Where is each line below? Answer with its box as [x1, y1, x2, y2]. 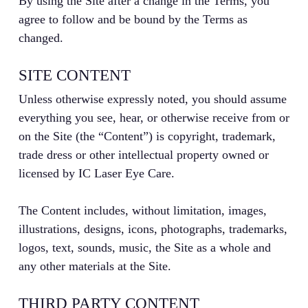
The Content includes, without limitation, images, [18, 203, 267, 218]
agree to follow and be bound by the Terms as [18, 12, 247, 27]
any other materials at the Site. [18, 259, 171, 274]
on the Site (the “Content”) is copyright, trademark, [18, 129, 276, 144]
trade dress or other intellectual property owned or [18, 148, 269, 162]
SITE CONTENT [18, 67, 131, 85]
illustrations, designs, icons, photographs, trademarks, [18, 222, 287, 236]
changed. [18, 31, 63, 45]
